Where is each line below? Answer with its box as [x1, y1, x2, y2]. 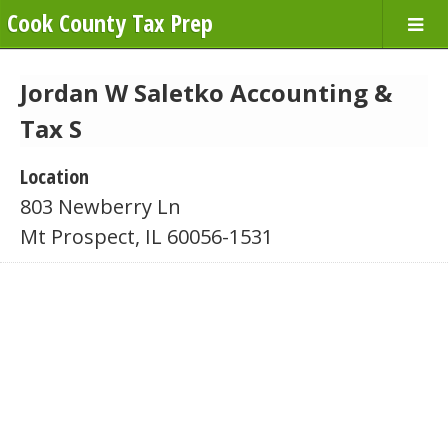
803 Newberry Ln [20, 193, 181, 220]
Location [20, 163, 89, 190]
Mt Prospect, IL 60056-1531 [20, 223, 273, 250]
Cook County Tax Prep [7, 6, 213, 39]
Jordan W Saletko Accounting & [20, 76, 392, 109]
